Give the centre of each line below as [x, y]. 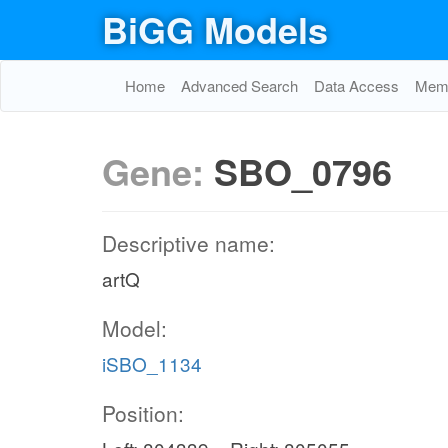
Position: [143, 413]
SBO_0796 [303, 171]
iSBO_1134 [152, 363]
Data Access [356, 85]
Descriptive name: [188, 243]
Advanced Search [239, 85]
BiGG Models [215, 29]
